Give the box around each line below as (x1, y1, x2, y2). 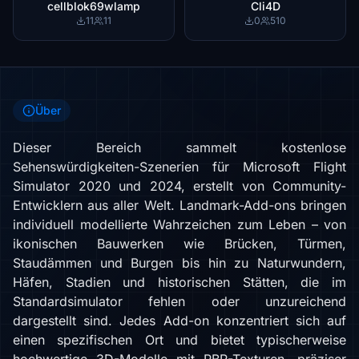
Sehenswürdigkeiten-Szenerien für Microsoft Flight (13, 159, 346, 175)
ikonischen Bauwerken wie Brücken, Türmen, (13, 236, 346, 252)
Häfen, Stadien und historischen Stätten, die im (13, 274, 346, 290)
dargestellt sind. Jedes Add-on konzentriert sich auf (13, 313, 346, 329)
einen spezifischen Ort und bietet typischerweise (13, 332, 346, 348)
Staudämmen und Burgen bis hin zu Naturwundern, (13, 255, 346, 271)
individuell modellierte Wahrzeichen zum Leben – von (13, 216, 346, 232)
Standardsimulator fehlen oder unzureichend (13, 293, 346, 309)
